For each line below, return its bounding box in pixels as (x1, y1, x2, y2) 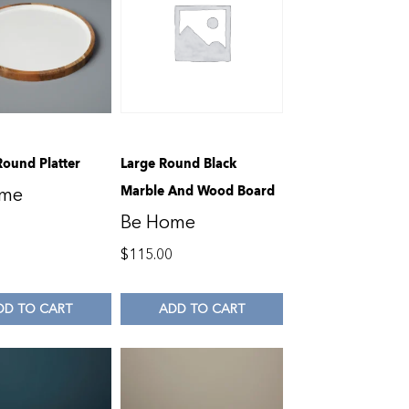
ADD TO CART (159, 299, 246, 318)
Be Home (120, 210, 195, 236)
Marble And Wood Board (120, 180, 275, 203)
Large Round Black (120, 152, 236, 175)
